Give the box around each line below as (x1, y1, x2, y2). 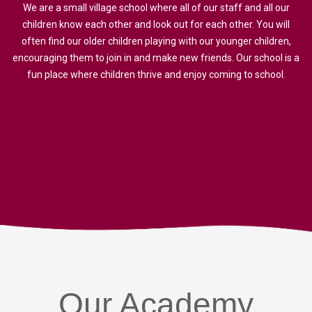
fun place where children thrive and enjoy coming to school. (26, 69, 286, 81)
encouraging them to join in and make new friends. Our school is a (13, 52, 299, 64)
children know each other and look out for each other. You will (22, 19, 290, 31)
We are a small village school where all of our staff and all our (22, 2, 290, 14)
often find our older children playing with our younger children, (21, 36, 291, 47)
